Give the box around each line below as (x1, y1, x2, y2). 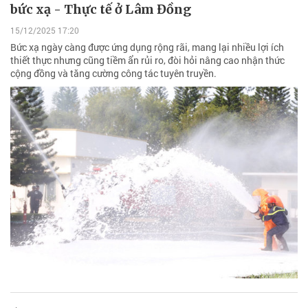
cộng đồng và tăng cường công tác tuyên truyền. (10, 67, 217, 80)
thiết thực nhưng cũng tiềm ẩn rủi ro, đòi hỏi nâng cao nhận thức (10, 54, 285, 67)
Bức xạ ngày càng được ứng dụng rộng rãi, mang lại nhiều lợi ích (10, 41, 284, 54)
